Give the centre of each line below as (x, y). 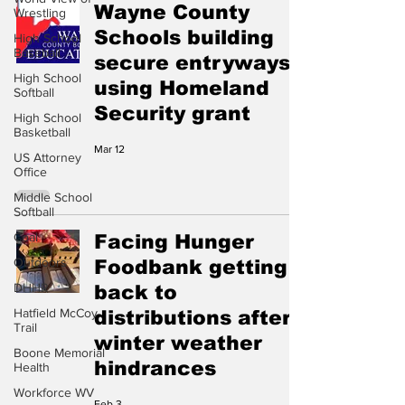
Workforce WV (54, 392)
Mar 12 (109, 149)
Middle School (53, 197)
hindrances (155, 368)
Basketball (42, 132)
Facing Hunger (174, 242)
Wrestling (40, 13)
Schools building (184, 38)
